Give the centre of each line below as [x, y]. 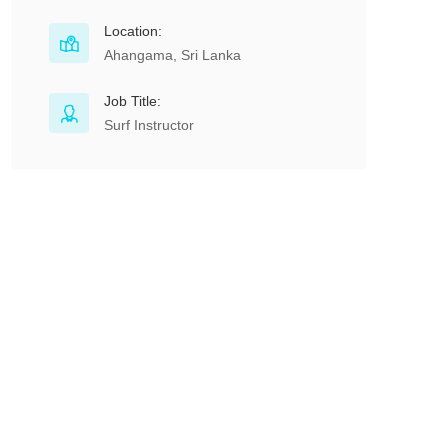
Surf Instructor [149, 125]
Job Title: [132, 101]
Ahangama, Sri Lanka [172, 55]
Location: [133, 31]
